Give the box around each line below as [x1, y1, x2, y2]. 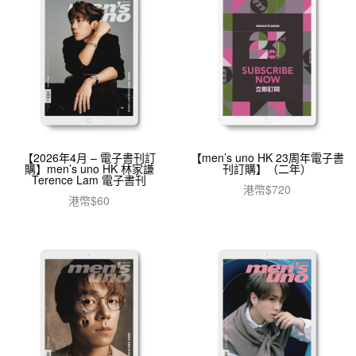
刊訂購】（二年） [222, 160, 311, 176]
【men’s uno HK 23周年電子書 [190, 149, 344, 165]
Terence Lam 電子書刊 [32, 171, 146, 188]
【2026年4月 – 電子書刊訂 [22, 149, 156, 165]
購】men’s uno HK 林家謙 [24, 160, 154, 176]
